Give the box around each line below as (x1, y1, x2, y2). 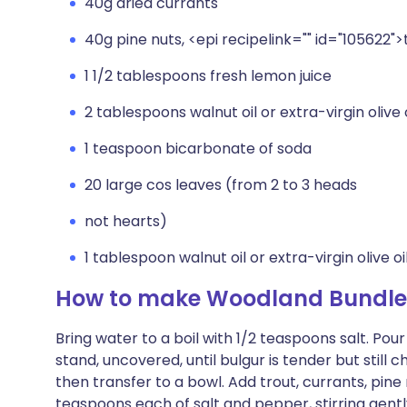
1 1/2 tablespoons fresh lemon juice (84, 65, 332, 86)
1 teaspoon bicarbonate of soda (84, 138, 312, 159)
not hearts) (84, 211, 167, 232)
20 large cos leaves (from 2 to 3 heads (84, 174, 357, 195)
